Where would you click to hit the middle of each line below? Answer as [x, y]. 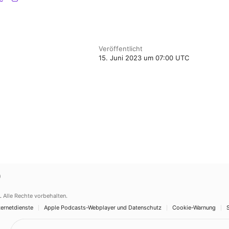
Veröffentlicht [121, 49]
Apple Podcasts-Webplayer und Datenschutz [103, 208]
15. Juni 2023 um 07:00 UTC [144, 58]
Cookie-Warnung [194, 208]
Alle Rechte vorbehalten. [35, 196]
